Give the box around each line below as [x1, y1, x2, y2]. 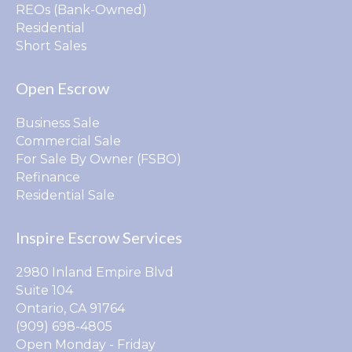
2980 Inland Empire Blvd [16, 264, 174, 280]
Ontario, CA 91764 [16, 300, 125, 316]
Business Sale [16, 115, 100, 130]
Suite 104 [16, 282, 73, 298]
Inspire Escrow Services [16, 227, 182, 247]
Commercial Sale [16, 133, 121, 148]
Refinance [16, 169, 80, 185]
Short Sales [16, 38, 86, 53]
